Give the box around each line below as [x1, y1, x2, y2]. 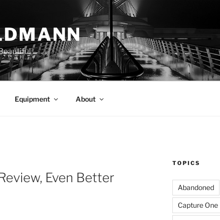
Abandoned [177, 183, 214, 192]
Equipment [14, 94, 50, 103]
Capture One [177, 201, 218, 209]
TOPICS [172, 160, 200, 166]
